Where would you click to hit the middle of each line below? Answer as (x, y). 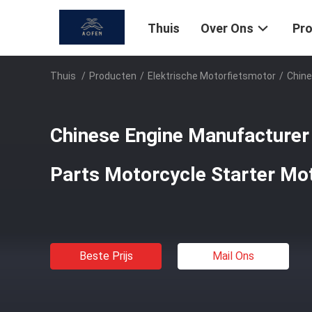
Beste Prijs (106, 256)
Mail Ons (233, 256)
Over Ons (227, 29)
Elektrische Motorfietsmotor (212, 76)
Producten (113, 76)
